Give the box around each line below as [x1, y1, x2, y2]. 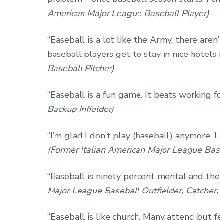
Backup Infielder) [47, 103, 114, 115]
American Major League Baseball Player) [47, 7, 209, 19]
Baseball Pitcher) [47, 62, 114, 74]
